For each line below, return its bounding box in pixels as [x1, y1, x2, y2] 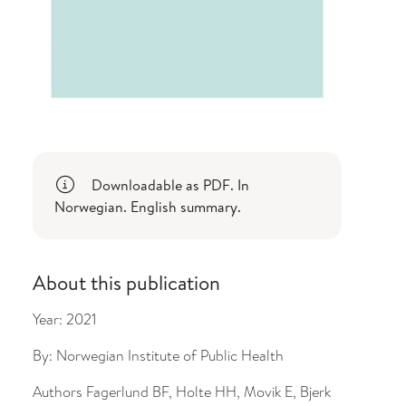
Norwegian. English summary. [53, 196, 241, 217]
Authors [32, 381, 82, 402]
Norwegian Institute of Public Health [55, 344, 284, 366]
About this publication [32, 268, 220, 296]
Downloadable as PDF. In [87, 174, 249, 195]
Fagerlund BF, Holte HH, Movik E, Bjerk [82, 381, 331, 402]
